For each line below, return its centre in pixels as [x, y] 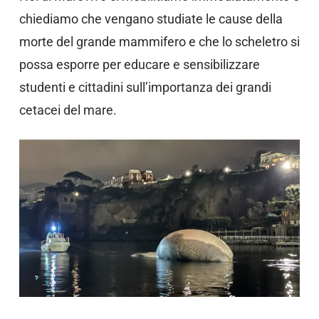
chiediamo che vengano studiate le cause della [151, 19]
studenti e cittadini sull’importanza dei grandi [145, 87]
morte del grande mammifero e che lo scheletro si [159, 41]
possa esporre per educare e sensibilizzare [139, 64]
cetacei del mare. [68, 110]
